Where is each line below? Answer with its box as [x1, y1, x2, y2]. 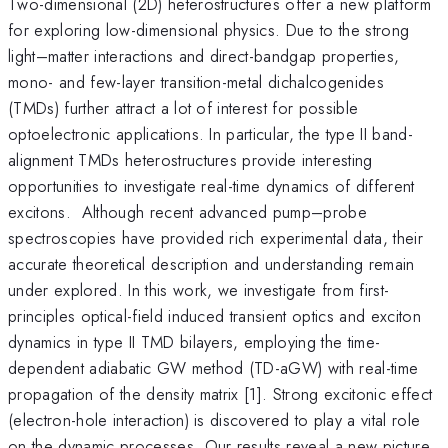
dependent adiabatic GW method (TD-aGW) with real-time [8, 355, 419, 380]
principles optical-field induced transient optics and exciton [8, 303, 421, 328]
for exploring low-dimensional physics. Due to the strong [8, 17, 410, 42]
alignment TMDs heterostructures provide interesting [8, 147, 373, 172]
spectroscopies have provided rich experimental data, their [8, 225, 423, 250]
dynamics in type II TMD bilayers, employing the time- [8, 329, 381, 354]
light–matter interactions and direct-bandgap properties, [8, 43, 400, 68]
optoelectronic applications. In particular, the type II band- [8, 121, 413, 146]
